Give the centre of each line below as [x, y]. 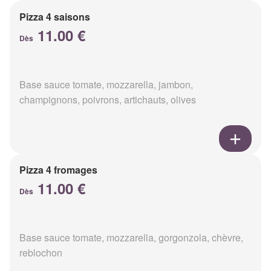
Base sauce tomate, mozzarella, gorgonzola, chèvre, [131, 238]
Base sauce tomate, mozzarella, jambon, [106, 85]
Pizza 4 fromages [58, 170]
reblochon [41, 253]
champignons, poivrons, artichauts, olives [108, 100]
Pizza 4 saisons [55, 17]
